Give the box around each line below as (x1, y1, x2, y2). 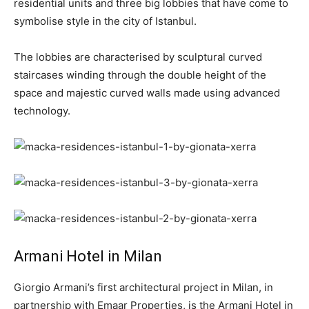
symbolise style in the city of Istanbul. (14, 14, 197, 28)
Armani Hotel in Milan (14, 248, 162, 265)
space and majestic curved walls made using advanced (14, 86, 280, 99)
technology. (14, 104, 70, 117)
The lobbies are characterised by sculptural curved (14, 50, 262, 63)
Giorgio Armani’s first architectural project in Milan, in (14, 281, 273, 294)
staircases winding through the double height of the (14, 68, 266, 81)
